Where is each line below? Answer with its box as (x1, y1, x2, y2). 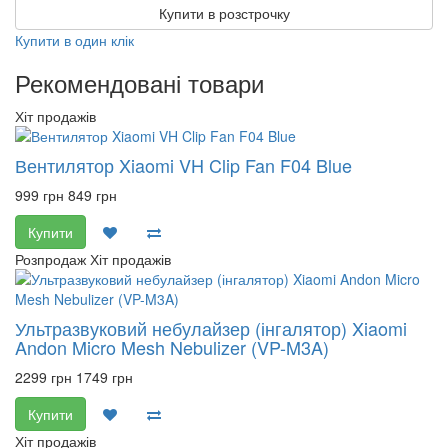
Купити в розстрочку (158, 3, 290, 23)
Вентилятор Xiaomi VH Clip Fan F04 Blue (15, 152, 352, 178)
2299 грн (15, 367, 72, 387)
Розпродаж (15, 249, 86, 269)
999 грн (15, 185, 64, 205)
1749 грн (76, 367, 133, 387)
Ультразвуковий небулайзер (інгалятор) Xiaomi (15, 315, 407, 341)
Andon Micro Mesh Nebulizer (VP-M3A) (15, 334, 329, 360)
